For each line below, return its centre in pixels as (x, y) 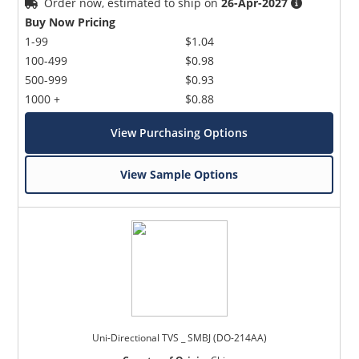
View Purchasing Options (179, 132)
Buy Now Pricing (71, 22)
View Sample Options (179, 174)
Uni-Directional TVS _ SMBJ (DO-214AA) (179, 337)
